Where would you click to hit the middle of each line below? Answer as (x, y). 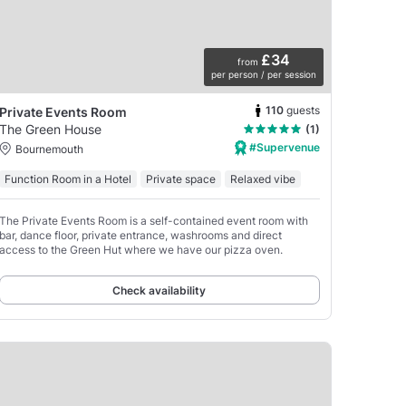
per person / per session (264, 74)
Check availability (159, 291)
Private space (180, 179)
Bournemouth (49, 149)
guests (303, 111)
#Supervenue (283, 147)
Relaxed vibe (262, 179)
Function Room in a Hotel (68, 179)
